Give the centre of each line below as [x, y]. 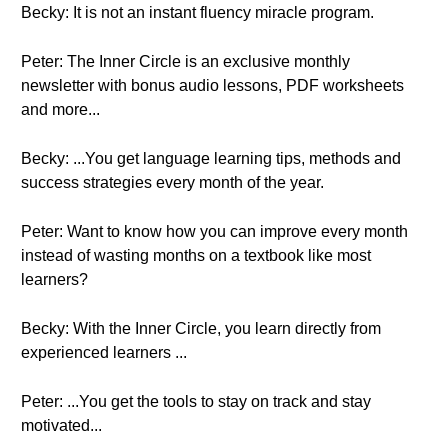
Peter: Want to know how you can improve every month [214, 231]
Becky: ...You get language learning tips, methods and [211, 158]
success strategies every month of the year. [172, 182]
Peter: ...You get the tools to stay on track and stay [196, 401]
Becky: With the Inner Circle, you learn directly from [201, 328]
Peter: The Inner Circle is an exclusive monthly [185, 61]
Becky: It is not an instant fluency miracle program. [197, 12]
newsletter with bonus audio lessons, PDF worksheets [212, 85]
